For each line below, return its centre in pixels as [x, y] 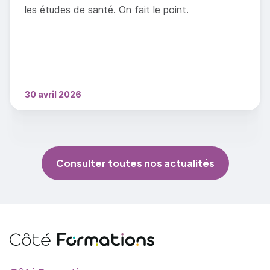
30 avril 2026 [53, 95]
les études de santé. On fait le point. [107, 10]
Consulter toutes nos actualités [135, 163]
